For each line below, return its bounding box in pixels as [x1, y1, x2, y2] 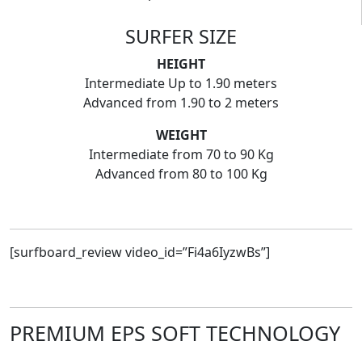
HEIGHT [157, 55, 205, 74]
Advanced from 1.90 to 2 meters [83, 94, 279, 112]
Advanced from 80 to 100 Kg [95, 165, 267, 183]
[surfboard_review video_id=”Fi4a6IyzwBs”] [10, 243, 270, 262]
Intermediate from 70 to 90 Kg [88, 145, 274, 164]
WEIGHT [155, 126, 207, 145]
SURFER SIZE [125, 23, 237, 50]
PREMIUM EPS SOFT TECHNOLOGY [10, 319, 340, 347]
